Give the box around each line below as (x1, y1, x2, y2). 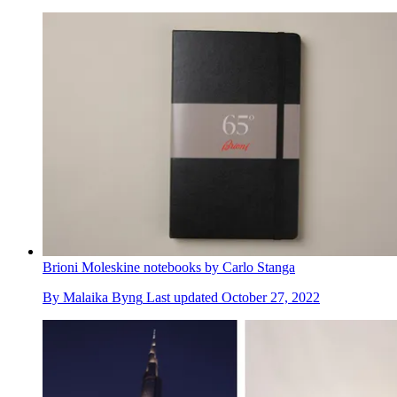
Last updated (146, 289, 222, 305)
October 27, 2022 (222, 289, 320, 305)
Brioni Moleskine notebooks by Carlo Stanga (43, 259, 295, 275)
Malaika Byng (63, 289, 143, 305)
